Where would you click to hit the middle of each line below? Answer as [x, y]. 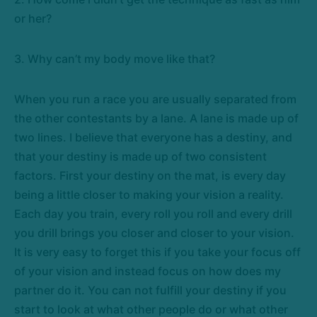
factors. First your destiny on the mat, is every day [150, 175]
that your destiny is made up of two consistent [140, 156]
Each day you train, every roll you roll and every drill [153, 214]
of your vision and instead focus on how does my [148, 271]
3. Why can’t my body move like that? [116, 59]
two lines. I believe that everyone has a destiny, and [153, 137]
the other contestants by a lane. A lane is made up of [156, 118]
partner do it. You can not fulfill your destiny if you [150, 290]
